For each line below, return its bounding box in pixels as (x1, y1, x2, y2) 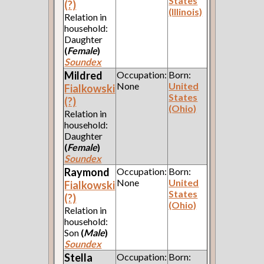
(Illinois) (169, 5, 203, 17)
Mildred (64, 68, 103, 82)
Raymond (64, 165, 110, 179)
